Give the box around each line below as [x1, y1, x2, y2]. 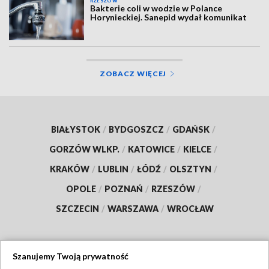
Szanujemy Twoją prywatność [13, 251, 128, 261]
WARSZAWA [107, 203, 159, 214]
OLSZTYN [169, 163, 211, 174]
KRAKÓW [49, 163, 89, 174]
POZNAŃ [104, 183, 143, 194]
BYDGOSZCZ [109, 124, 164, 134]
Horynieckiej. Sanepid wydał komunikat [90, 12, 247, 23]
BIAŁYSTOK [51, 124, 100, 134]
